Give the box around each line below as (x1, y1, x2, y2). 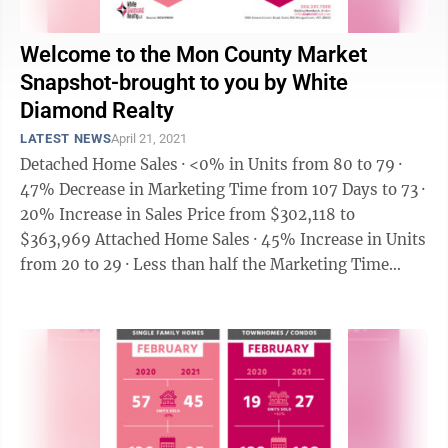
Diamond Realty (20, 98, 174, 123)
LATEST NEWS (20, 131, 112, 146)
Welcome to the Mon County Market (20, 42, 367, 67)
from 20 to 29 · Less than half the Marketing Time (20, 255, 126, 274)
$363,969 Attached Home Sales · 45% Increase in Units (20, 230, 95, 249)
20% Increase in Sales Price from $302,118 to (20, 205, 355, 224)
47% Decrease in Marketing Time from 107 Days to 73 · (20, 180, 422, 199)
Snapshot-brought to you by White (20, 70, 348, 95)
